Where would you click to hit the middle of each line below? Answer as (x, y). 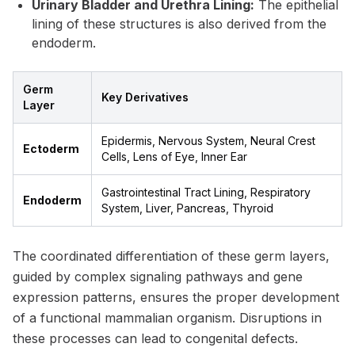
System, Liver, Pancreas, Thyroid (187, 208)
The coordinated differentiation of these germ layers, (171, 256)
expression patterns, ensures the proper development (176, 297)
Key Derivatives (145, 97)
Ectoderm (51, 149)
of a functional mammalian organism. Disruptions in (167, 318)
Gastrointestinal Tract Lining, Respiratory (206, 192)
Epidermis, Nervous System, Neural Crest (208, 141)
